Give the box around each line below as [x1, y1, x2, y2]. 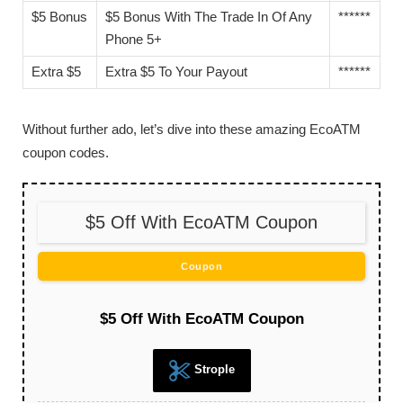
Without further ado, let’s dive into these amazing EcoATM [22, 121, 361, 138]
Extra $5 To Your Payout [105, 65, 247, 80]
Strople [190, 363, 235, 377]
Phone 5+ [105, 32, 162, 48]
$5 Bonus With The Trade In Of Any [105, 10, 312, 25]
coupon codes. [22, 145, 109, 161]
